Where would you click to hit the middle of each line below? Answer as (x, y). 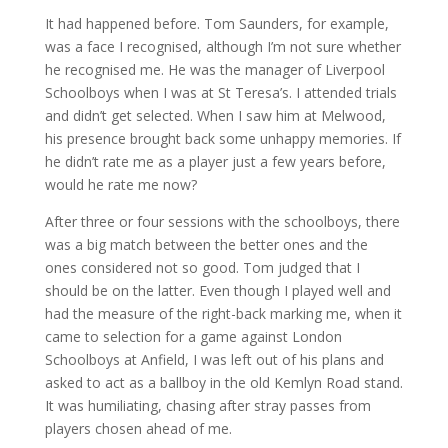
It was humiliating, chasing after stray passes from (207, 405)
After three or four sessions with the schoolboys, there (222, 221)
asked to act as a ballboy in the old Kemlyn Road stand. (223, 382)
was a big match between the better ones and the (206, 244)
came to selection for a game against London (193, 336)
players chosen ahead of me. (138, 428)
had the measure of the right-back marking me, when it (223, 313)
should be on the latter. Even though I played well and (217, 290)
